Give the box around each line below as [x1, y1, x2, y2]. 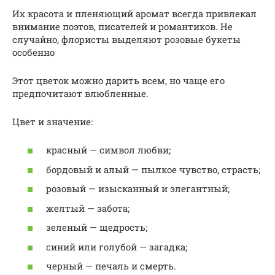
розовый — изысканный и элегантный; [46, 182, 230, 195]
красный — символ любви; [46, 144, 171, 157]
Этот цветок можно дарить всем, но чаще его [12, 74, 225, 87]
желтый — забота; [46, 201, 130, 214]
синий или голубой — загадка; [46, 240, 187, 253]
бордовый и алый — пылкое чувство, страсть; [46, 163, 260, 176]
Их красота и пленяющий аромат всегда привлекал [12, 7, 257, 20]
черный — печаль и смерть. [46, 260, 176, 273]
